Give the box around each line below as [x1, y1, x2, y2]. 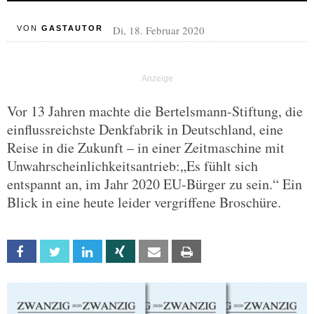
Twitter [68, 246, 100, 258]
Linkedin [101, 246, 133, 258]
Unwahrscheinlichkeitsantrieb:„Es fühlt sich [7, 156, 258, 175]
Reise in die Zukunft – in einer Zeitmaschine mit [7, 138, 285, 157]
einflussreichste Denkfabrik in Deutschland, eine [7, 120, 283, 139]
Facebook [35, 246, 76, 258]
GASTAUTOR [41, 24, 103, 32]
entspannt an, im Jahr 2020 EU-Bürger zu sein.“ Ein [7, 175, 302, 193]
